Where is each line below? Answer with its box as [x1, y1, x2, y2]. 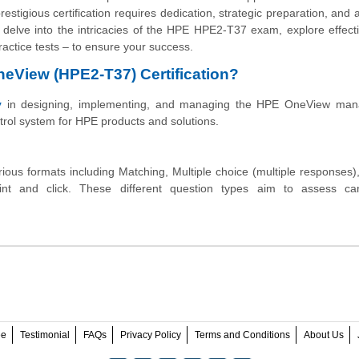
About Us [303, 329, 344, 341]
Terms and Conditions [194, 329, 290, 341]
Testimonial [19, 329, 70, 341]
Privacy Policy [119, 329, 181, 341]
